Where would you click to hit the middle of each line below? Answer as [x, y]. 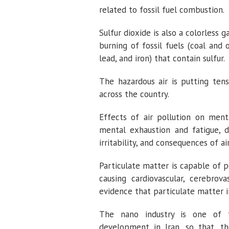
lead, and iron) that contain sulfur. [162, 58]
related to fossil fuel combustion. [162, 10]
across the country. [134, 94]
